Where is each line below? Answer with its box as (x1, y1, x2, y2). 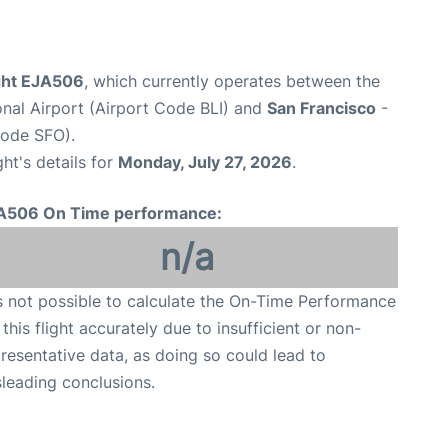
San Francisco (267, 98, 376, 119)
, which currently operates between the (84, 71, 380, 92)
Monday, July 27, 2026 (118, 152, 292, 173)
